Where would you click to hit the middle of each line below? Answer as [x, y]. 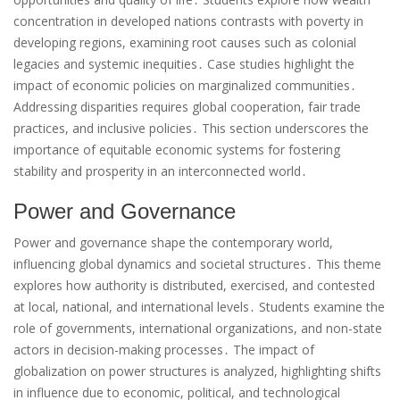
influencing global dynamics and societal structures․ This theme [197, 264]
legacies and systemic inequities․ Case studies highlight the [184, 64]
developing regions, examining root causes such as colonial [185, 43]
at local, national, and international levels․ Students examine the [199, 307]
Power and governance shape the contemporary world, [173, 243]
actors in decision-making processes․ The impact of [164, 350]
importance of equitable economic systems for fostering [177, 150]
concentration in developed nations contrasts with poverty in [188, 21]
